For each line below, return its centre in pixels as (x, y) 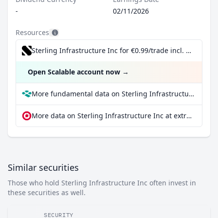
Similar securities (43, 167)
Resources (32, 32)
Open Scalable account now (74, 72)
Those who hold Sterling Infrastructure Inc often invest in (102, 183)
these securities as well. (47, 192)
